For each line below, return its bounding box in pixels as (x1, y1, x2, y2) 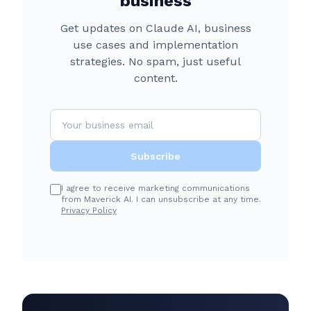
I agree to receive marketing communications (61, 183, 250, 193)
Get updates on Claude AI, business (60, 22, 251, 35)
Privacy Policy (61, 205, 117, 215)
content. (133, 72, 178, 85)
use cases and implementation (73, 38, 238, 51)
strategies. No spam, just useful (70, 55, 241, 68)
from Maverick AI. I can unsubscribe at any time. (61, 194, 261, 204)
